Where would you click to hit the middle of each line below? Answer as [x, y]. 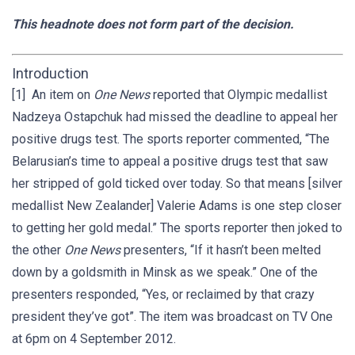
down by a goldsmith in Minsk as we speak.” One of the [165, 272]
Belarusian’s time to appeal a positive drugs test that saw [170, 161]
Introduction [50, 73]
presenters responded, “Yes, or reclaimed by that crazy [163, 294]
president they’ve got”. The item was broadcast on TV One [172, 317]
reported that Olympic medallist [239, 95]
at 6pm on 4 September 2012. [94, 339]
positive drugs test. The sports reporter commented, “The [171, 139]
